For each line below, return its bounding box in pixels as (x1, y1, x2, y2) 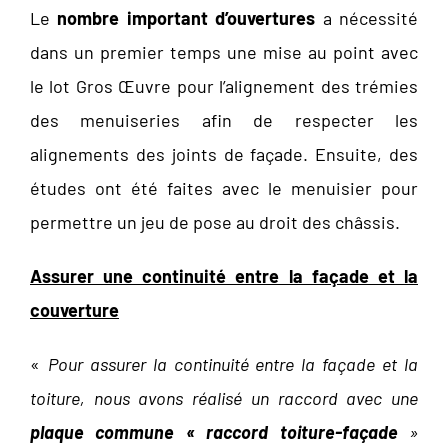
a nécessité (315, 7, 419, 30)
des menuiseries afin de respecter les (30, 109, 418, 132)
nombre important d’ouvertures (57, 7, 316, 30)
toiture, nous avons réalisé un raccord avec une (30, 387, 418, 410)
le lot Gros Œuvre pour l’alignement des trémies (30, 75, 418, 98)
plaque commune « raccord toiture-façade (30, 421, 409, 444)
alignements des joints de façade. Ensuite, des (30, 143, 418, 166)
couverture (30, 299, 119, 322)
